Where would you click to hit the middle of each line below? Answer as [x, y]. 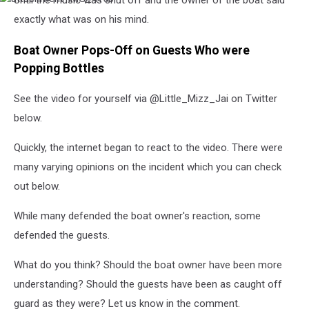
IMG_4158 [30, 13]
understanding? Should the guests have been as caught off [148, 285]
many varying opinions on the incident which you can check [148, 167]
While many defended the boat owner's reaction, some [137, 216]
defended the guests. [62, 236]
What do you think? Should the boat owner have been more [148, 265]
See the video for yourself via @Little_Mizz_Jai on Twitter [146, 99]
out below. [37, 187]
